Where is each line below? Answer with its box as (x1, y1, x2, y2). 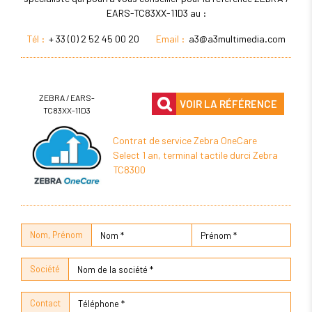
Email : (141, 33, 189, 45)
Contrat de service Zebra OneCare (113, 134, 258, 146)
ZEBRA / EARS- (38, 93, 95, 102)
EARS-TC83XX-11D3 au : (106, 7, 206, 19)
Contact (30, 297, 61, 309)
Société (30, 263, 60, 275)
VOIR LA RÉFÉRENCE (180, 97, 277, 110)
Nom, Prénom (30, 229, 83, 241)
